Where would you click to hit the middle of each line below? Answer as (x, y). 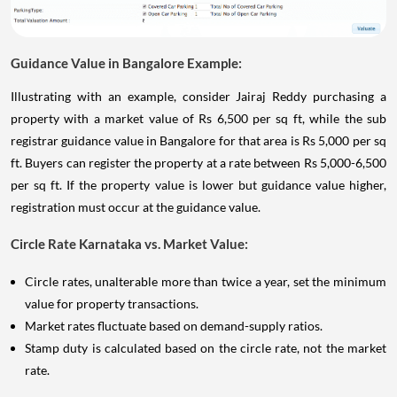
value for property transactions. (112, 303)
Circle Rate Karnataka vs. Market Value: (129, 243)
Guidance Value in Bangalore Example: (126, 62)
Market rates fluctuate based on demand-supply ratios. (174, 325)
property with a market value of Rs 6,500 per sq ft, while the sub (198, 118)
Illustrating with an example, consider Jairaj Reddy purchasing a (198, 96)
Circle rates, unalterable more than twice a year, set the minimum (206, 281)
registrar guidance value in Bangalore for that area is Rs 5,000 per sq (198, 140)
